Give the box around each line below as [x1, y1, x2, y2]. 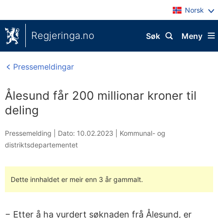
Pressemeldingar [11, 62, 74, 72]
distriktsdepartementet [5, 141, 78, 149]
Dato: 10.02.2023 [58, 129, 113, 137]
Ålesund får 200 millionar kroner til [5, 89, 197, 103]
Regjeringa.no [31, 30, 94, 41]
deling [5, 103, 39, 117]
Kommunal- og [120, 129, 165, 137]
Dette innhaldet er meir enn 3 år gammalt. [11, 175, 143, 183]
